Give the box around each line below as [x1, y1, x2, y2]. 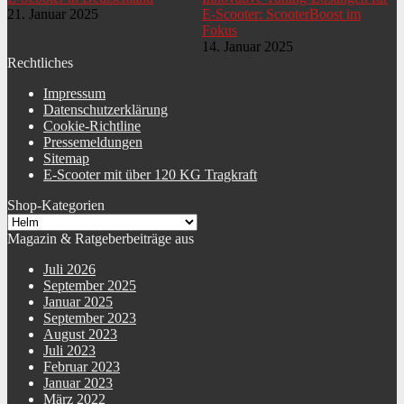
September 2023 [43, 310, 136, 326]
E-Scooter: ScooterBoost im [202, 6, 361, 22]
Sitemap [43, 151, 89, 166]
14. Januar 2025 [202, 39, 293, 54]
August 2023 [43, 326, 117, 342]
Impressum [43, 86, 106, 101]
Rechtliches [7, 55, 73, 70]
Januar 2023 [43, 375, 113, 390]
